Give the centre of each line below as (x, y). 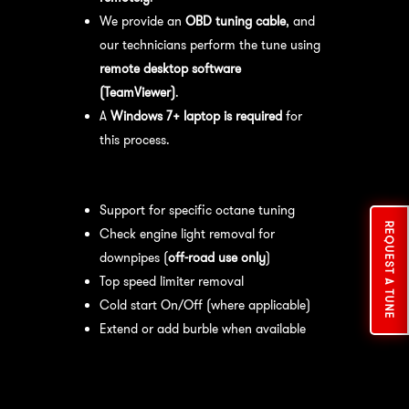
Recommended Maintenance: (164, 369)
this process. (134, 139)
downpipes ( (133, 257)
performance (122, 386)
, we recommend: (206, 386)
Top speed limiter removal (171, 281)
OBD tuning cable (235, 21)
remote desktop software (170, 68)
